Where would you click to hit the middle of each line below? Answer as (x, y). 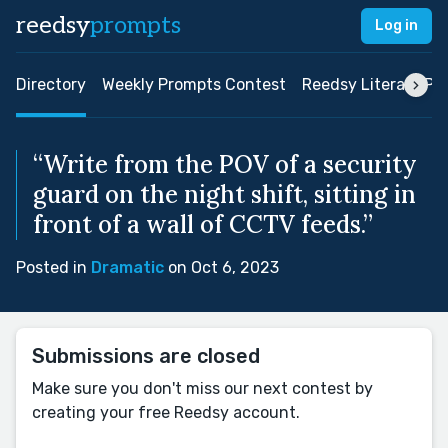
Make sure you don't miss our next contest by (202, 388)
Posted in (53, 267)
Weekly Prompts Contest (194, 84)
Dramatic (127, 267)
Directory (51, 84)
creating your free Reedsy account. (166, 412)
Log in (396, 25)
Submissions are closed (146, 356)
